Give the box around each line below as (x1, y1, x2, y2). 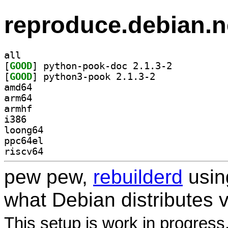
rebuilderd (93, 165, 183, 188)
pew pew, (4, 165, 93, 188)
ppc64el (4, 135, 43, 146)
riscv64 (4, 146, 43, 157)
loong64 (4, 124, 43, 135)
